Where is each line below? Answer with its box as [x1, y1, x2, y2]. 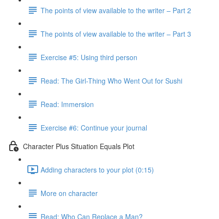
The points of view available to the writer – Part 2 [41, 5, 191, 15]
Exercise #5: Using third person [41, 52, 137, 62]
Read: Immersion [41, 99, 94, 109]
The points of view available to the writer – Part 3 [41, 28, 191, 39]
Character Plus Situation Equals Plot [23, 141, 134, 151]
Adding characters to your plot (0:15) [41, 164, 154, 175]
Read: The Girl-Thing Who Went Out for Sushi [41, 75, 182, 86]
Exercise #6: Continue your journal [41, 122, 147, 132]
